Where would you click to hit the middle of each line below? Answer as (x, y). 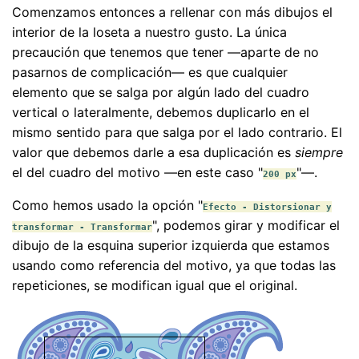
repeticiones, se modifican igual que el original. (155, 286)
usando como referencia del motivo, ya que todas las (174, 266)
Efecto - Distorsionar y (267, 207)
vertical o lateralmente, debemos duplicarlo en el (161, 113)
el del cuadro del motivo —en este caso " (137, 173)
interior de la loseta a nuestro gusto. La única (149, 32)
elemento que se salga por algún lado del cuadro (161, 93)
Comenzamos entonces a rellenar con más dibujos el (172, 12)
